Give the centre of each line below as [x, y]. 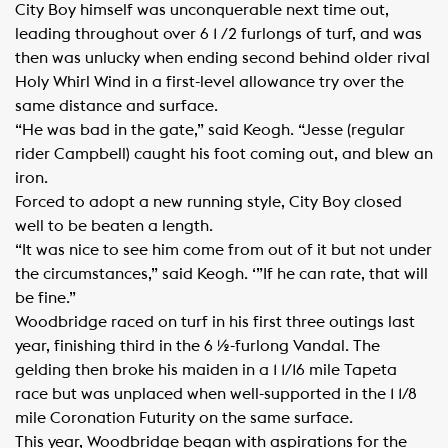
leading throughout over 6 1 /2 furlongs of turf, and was [218, 34]
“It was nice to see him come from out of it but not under [223, 250]
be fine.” [45, 298]
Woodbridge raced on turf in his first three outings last [215, 322]
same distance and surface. [116, 106]
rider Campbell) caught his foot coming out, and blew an [224, 154]
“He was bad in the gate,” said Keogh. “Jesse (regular [210, 130]
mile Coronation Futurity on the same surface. [184, 418]
